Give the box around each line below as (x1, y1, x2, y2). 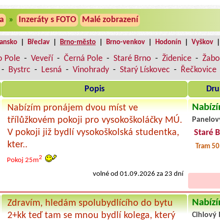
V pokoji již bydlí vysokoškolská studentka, (7, 127, 179, 137)
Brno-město (60, 38, 96, 46)
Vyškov (192, 38, 213, 46)
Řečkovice (181, 65, 217, 75)
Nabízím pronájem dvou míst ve (7, 103, 138, 113)
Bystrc (8, 65, 30, 75)
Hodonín (155, 38, 181, 46)
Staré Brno (113, 54, 151, 63)
